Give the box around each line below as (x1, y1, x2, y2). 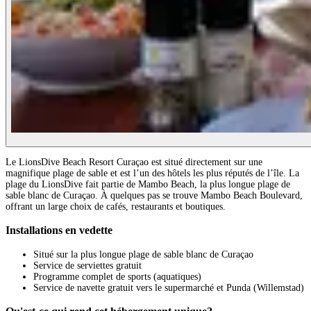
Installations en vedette (6, 224, 112, 237)
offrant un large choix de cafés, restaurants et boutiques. (6, 201, 226, 212)
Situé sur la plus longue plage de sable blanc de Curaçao (33, 249, 253, 260)
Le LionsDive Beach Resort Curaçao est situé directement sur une (6, 156, 262, 167)
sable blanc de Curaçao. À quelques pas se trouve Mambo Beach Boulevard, (6, 190, 303, 201)
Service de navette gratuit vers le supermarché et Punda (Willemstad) (33, 282, 304, 293)
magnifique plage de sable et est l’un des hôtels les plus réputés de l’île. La (6, 167, 299, 178)
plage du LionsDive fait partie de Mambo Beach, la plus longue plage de (6, 178, 290, 190)
